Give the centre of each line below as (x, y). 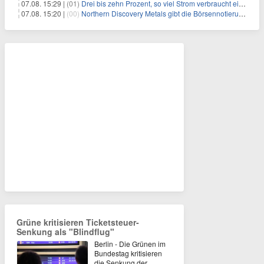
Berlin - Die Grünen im (130, 244)
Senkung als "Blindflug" (65, 232)
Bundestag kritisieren (128, 253)
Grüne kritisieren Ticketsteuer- (78, 222)
